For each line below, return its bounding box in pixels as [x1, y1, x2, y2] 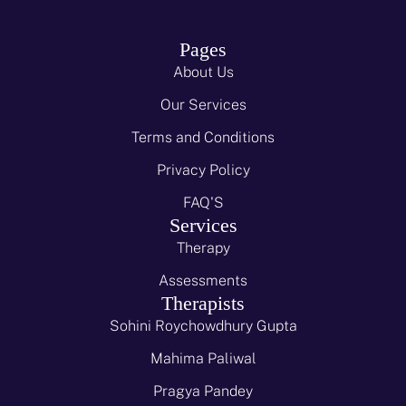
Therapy [176, 238, 230, 256]
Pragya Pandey [153, 382, 253, 400]
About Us [172, 63, 234, 81]
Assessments [159, 271, 247, 289]
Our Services [159, 95, 246, 113]
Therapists [161, 291, 245, 314]
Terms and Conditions [131, 128, 275, 146]
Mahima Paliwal [150, 349, 256, 367]
